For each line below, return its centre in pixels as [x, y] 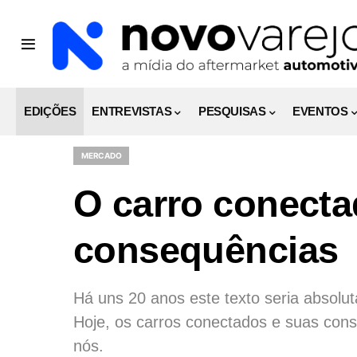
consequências [206, 250]
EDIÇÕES [50, 111]
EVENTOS [320, 111]
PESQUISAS [232, 111]
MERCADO [102, 155]
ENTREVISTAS [132, 111]
